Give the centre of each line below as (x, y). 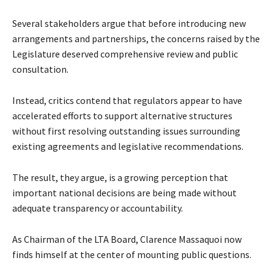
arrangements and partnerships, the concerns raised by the (136, 39)
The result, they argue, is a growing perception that (120, 178)
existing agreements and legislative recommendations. (128, 146)
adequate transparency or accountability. (98, 208)
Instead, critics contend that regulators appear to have (127, 101)
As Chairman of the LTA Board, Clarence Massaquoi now (127, 239)
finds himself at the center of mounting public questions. (132, 255)
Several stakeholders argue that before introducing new (129, 24)
